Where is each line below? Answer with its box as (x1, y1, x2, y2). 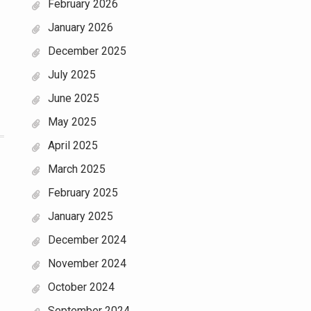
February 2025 (48, 186, 118, 199)
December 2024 (48, 233, 126, 246)
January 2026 (48, 21, 113, 34)
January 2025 (48, 210, 113, 223)
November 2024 (48, 257, 126, 270)
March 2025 (48, 162, 106, 176)
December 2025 (48, 44, 126, 58)
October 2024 (48, 280, 115, 294)
